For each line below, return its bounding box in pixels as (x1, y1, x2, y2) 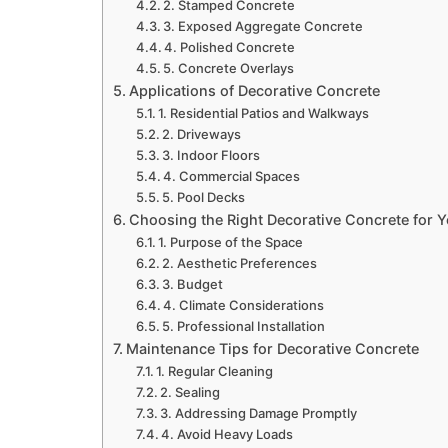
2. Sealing (160, 384, 221, 401)
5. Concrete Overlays (163, 60, 295, 77)
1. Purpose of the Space (158, 234, 304, 251)
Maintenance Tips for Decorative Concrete (125, 340, 419, 358)
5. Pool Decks (162, 189, 246, 206)
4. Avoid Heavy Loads (161, 426, 294, 443)
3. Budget (162, 276, 224, 293)
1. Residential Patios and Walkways (158, 105, 370, 122)
